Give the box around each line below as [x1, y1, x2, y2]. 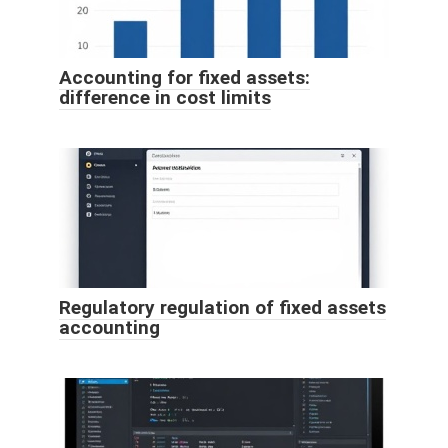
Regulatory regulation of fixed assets [59, 295, 386, 319]
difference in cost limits [59, 85, 271, 109]
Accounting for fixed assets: [59, 65, 310, 89]
